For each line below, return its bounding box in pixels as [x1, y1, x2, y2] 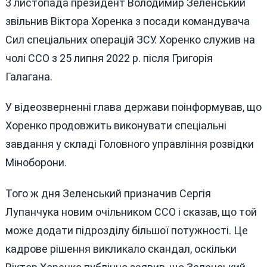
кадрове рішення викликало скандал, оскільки [5, 243, 237, 256]
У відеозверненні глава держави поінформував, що [5, 101, 262, 114]
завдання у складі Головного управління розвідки [5, 138, 254, 151]
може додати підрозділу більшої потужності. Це [5, 224, 248, 237]
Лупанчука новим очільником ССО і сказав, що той [5, 206, 257, 219]
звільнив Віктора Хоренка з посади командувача [5, 14, 250, 27]
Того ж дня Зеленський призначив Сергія [5, 187, 211, 200]
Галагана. [5, 70, 52, 83]
